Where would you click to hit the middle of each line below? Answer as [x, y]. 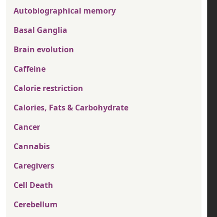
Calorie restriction [48, 88]
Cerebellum [36, 205]
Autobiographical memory [65, 11]
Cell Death [33, 185]
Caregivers [34, 166]
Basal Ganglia [40, 30]
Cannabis [32, 147]
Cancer [27, 127]
